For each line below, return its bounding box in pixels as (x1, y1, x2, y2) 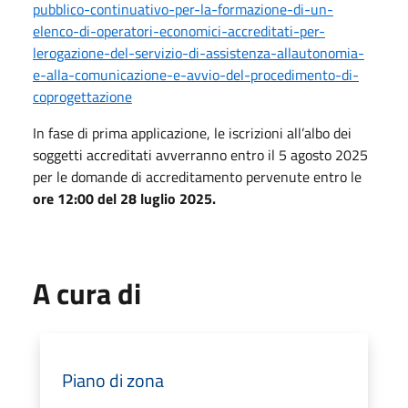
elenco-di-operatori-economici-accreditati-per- (33, 19, 325, 42)
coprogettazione (33, 85, 132, 107)
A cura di (33, 270, 141, 315)
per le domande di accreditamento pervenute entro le (33, 165, 362, 188)
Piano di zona (62, 365, 164, 394)
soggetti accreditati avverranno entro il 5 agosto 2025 (33, 143, 368, 166)
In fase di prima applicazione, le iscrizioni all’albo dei (33, 121, 352, 144)
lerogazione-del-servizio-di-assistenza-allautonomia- (33, 41, 364, 64)
